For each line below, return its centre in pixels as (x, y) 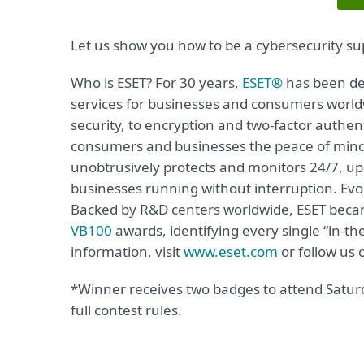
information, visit (127, 252)
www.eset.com (231, 252)
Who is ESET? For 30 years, (156, 83)
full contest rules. (126, 310)
